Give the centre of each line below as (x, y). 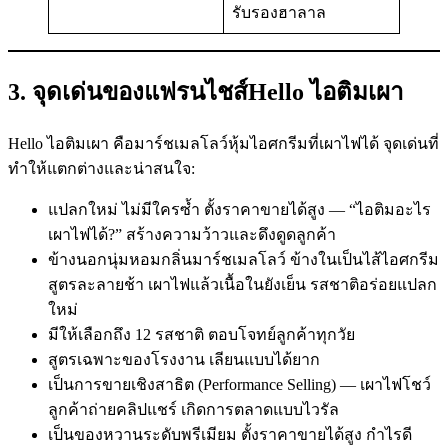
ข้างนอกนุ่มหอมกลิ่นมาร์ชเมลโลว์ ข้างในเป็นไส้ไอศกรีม (243, 259)
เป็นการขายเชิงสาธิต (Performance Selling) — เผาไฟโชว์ (239, 384)
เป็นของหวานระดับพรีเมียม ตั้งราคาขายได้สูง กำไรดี (230, 434)
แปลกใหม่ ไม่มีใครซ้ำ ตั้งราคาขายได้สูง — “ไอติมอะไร (239, 209)
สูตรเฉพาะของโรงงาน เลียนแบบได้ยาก (184, 359)
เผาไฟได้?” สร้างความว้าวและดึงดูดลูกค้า (192, 234)
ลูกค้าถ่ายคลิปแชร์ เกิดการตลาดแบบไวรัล (193, 409)
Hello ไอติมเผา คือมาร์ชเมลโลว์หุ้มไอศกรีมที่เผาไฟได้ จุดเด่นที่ (223, 143)
